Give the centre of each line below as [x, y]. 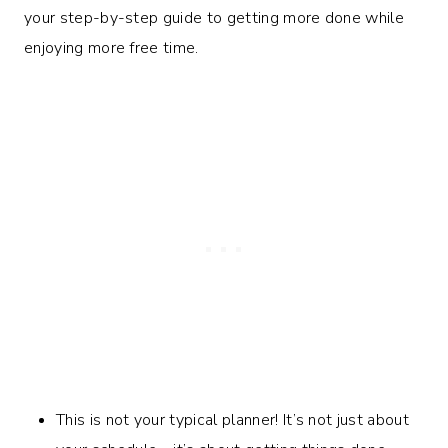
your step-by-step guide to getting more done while [214, 17]
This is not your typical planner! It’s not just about [232, 419]
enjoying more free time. [111, 47]
